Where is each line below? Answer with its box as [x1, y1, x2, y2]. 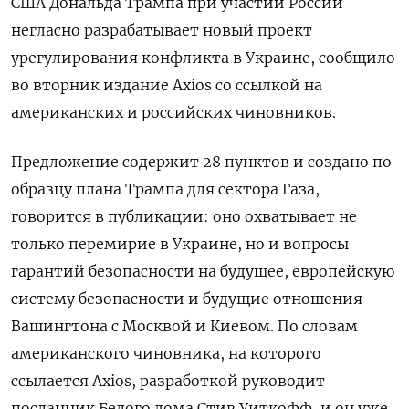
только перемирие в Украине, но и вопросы [11, 235, 349, 253]
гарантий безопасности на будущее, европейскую [11, 262, 394, 280]
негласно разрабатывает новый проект [11, 21, 312, 39]
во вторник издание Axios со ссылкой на [11, 76, 322, 94]
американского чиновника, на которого [11, 344, 321, 362]
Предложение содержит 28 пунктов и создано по [11, 152, 392, 171]
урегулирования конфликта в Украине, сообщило [11, 48, 395, 67]
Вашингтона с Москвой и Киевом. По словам [11, 317, 358, 335]
